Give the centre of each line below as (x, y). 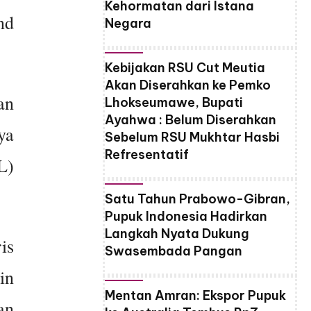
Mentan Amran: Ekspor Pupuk (195, 296)
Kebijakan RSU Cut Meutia (185, 68)
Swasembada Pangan (174, 251)
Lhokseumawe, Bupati (174, 103)
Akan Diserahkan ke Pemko (188, 85)
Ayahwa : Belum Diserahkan (191, 120)
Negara (128, 24)
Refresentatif (147, 155)
